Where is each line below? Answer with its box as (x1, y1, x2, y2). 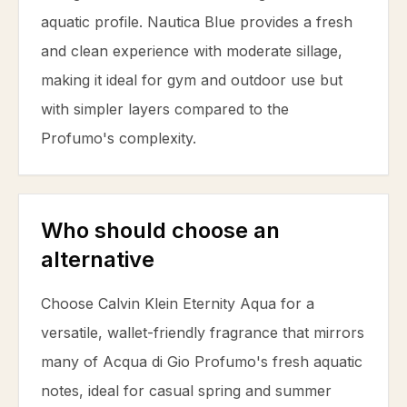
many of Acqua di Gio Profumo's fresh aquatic (41, 352, 362, 371)
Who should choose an (41, 217, 280, 243)
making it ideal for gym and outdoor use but (41, 71, 342, 89)
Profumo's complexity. (41, 129, 196, 147)
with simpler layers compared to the (41, 100, 289, 118)
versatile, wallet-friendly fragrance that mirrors (41, 323, 364, 342)
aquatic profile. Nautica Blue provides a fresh (41, 13, 352, 31)
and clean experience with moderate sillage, (41, 42, 342, 60)
